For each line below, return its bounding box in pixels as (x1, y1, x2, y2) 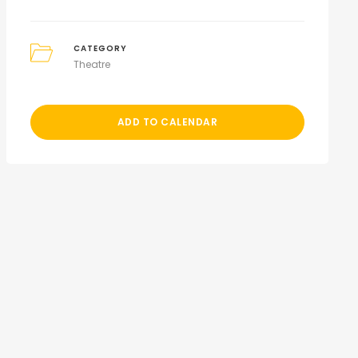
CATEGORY (74, 43, 128, 54)
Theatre (74, 58, 111, 71)
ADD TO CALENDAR (117, 115, 218, 129)
